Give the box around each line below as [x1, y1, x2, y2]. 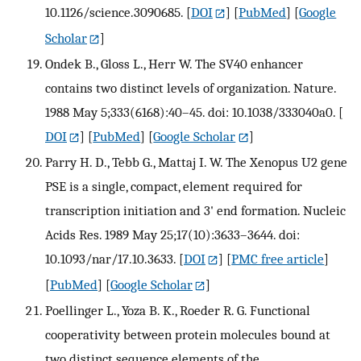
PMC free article [231, 251, 325, 268]
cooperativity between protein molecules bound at [45, 326, 330, 343]
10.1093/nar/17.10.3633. [45, 251, 176, 268]
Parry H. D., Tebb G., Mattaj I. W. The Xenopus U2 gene [45, 154, 347, 171]
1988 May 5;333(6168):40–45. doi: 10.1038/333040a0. [45, 104, 335, 121]
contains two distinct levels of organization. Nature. [45, 80, 336, 97]
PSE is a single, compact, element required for [45, 178, 302, 195]
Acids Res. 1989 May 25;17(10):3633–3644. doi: [45, 226, 300, 243]
